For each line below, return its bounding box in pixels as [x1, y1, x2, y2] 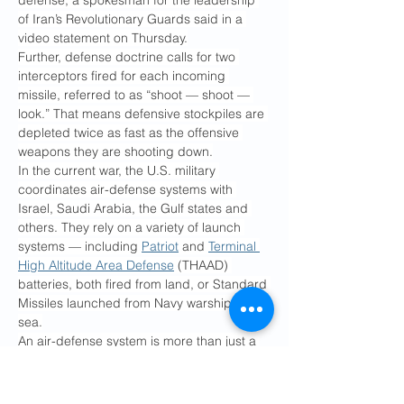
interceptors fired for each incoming [18, 68, 229, 84]
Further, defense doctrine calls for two [18, 49, 239, 65]
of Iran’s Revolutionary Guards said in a [18, 11, 246, 27]
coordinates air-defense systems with [18, 181, 236, 197]
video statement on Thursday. [18, 30, 188, 46]
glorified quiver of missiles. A [18, 352, 187, 368]
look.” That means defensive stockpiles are [18, 106, 268, 122]
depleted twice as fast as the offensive [18, 124, 243, 141]
